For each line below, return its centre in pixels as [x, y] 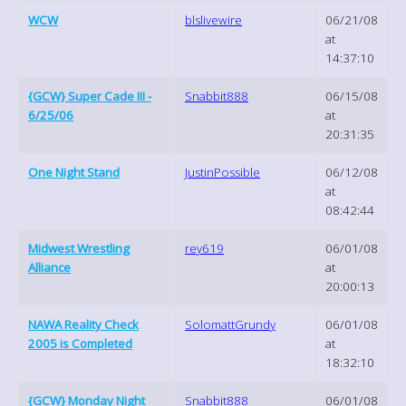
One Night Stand [74, 172]
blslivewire [213, 19]
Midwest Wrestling [79, 248]
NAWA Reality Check [83, 324]
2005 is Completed [80, 343]
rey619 [204, 248]
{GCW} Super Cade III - [90, 96]
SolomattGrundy [230, 324]
